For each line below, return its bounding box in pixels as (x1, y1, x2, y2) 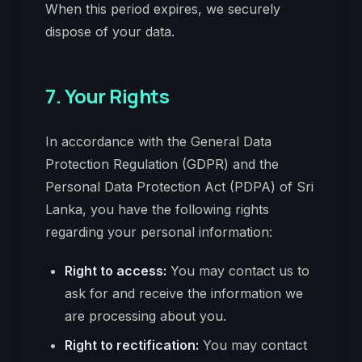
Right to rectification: (65, 337, 199, 353)
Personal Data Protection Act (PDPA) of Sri (45, 179, 314, 195)
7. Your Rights (45, 82, 170, 109)
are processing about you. (65, 308, 226, 324)
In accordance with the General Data (45, 133, 271, 149)
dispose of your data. (45, 23, 175, 40)
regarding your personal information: (45, 224, 272, 240)
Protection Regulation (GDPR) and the (45, 156, 279, 172)
